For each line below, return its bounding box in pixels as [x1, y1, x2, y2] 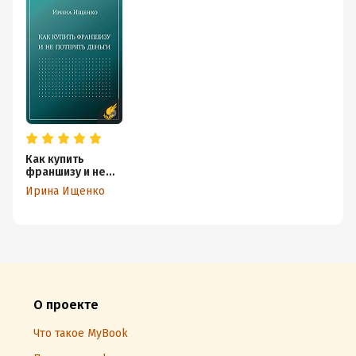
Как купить [25, 153, 84, 166]
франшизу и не [25, 165, 106, 179]
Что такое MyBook [33, 327, 128, 340]
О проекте [33, 297, 99, 312]
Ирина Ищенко [25, 184, 105, 198]
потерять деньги [25, 178, 118, 192]
